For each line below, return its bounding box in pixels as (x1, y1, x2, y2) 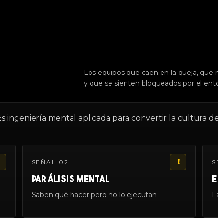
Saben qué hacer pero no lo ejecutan (31, 190, 157, 199)
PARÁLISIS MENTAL (31, 175, 110, 184)
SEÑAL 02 (31, 158, 69, 166)
